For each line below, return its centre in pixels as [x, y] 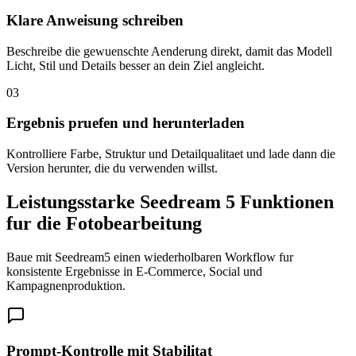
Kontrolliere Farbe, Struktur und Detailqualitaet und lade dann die [171, 153]
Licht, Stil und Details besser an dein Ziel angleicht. [135, 65]
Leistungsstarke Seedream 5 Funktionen [170, 201]
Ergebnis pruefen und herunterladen [126, 123]
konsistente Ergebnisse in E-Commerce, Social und [134, 271]
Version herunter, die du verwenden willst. [112, 168]
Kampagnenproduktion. [66, 285]
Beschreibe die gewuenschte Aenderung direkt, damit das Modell [169, 51]
